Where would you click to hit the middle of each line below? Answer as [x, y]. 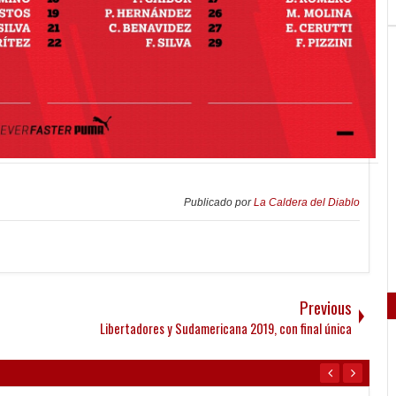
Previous [326, 308]
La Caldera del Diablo [307, 203]
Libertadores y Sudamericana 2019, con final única [226, 329]
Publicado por [219, 203]
